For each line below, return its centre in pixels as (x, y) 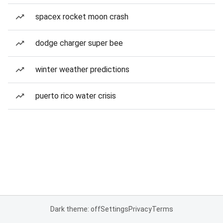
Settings (114, 209)
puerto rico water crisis (76, 96)
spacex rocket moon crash (82, 17)
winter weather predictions (82, 69)
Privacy (140, 209)
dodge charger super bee (79, 43)
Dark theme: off (75, 209)
